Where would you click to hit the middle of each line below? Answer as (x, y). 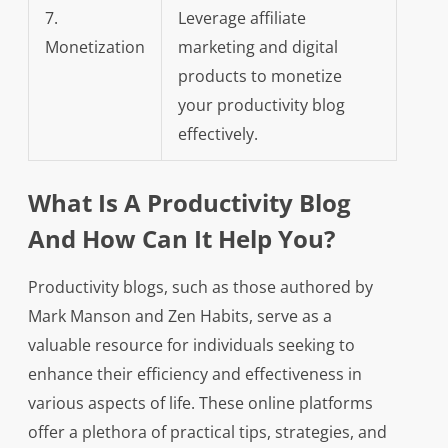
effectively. (217, 134)
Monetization (94, 47)
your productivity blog (261, 105)
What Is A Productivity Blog (189, 203)
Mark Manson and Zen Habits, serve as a (179, 316)
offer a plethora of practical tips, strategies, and (207, 432)
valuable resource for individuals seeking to (191, 345)
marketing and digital (257, 47)
